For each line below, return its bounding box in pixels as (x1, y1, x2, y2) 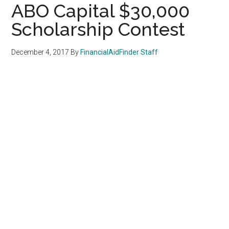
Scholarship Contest (11, 18, 186, 40)
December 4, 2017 (11, 48, 70, 56)
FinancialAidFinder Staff (80, 48, 158, 56)
